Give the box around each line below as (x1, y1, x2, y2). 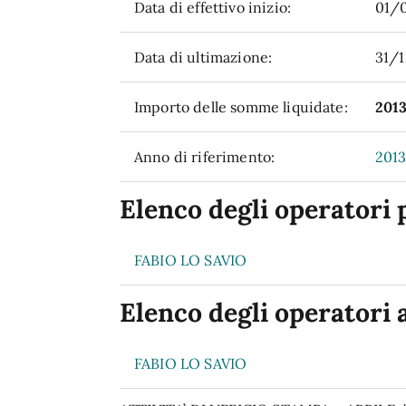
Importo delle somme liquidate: (134, 98, 348, 116)
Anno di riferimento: (134, 148, 275, 166)
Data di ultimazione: (134, 48, 273, 66)
